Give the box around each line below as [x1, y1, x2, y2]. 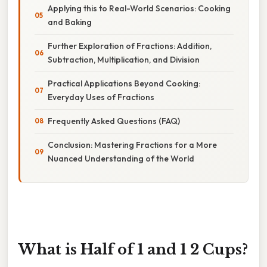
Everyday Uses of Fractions [48, 91, 154, 103]
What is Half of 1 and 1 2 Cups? [18, 240, 248, 258]
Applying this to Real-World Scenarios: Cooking [48, 2, 231, 14]
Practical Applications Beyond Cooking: [48, 77, 200, 89]
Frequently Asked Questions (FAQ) [48, 115, 180, 126]
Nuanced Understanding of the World [48, 153, 194, 164]
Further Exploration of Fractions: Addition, [48, 40, 212, 51]
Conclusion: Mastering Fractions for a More [48, 139, 217, 150]
